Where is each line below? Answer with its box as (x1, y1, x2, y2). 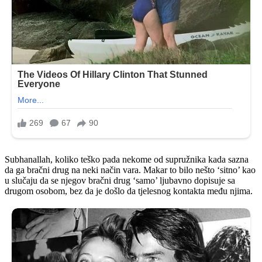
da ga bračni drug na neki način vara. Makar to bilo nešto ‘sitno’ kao (5, 164, 256, 175)
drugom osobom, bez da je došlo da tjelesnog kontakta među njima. (5, 185, 253, 196)
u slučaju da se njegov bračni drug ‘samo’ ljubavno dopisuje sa (5, 175, 235, 185)
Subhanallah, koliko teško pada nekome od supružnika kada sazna (5, 154, 249, 164)
